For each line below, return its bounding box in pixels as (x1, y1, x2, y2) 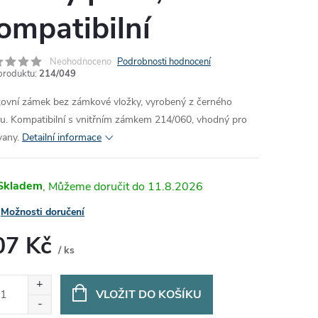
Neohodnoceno (50, 55, 111, 68)
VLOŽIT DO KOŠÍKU (95, 287, 202, 302)
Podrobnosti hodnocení (117, 55, 211, 68)
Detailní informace (22, 131, 102, 144)
